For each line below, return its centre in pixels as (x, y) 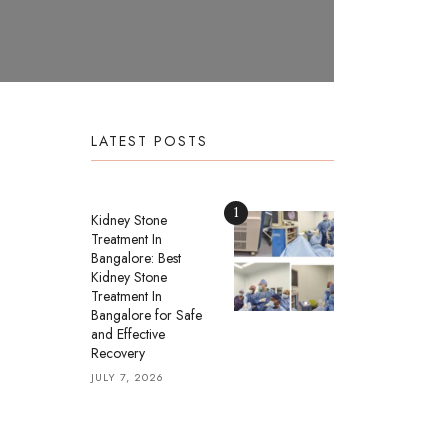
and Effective (128, 334)
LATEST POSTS (149, 141)
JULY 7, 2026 (127, 377)
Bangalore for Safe (146, 315)
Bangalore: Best (136, 258)
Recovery (118, 353)
